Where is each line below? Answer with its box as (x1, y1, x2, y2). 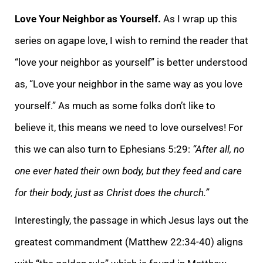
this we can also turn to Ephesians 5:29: (15, 143, 190, 155)
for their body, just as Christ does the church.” (15, 186, 209, 198)
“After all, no (190, 143, 244, 155)
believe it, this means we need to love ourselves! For (15, 121, 243, 133)
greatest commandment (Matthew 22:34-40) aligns (15, 235, 243, 248)
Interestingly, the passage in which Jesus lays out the (15, 214, 248, 226)
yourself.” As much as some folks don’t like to (15, 99, 215, 112)
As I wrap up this (163, 12, 237, 25)
